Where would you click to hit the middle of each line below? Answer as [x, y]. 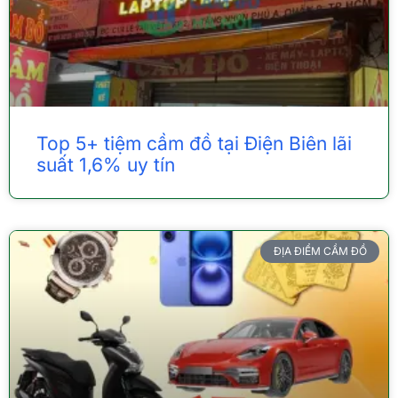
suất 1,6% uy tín [106, 164]
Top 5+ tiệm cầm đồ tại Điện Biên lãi [194, 143]
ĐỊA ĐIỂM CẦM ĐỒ [320, 251]
